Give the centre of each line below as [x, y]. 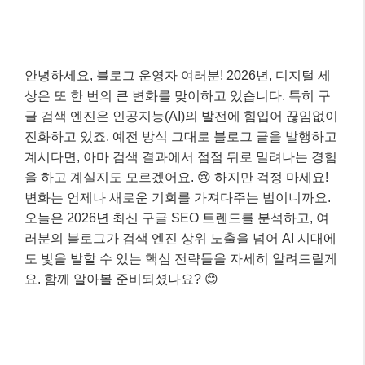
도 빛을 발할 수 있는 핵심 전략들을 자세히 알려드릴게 [181, 258]
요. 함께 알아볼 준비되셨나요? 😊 [121, 279]
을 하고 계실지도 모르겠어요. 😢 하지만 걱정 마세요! [176, 177]
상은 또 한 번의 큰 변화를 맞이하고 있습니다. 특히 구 [178, 95]
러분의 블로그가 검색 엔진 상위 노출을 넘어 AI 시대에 [180, 238]
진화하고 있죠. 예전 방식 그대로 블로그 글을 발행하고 [181, 136]
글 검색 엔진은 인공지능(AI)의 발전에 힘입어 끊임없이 [181, 116]
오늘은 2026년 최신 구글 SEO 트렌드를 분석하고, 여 [177, 218]
